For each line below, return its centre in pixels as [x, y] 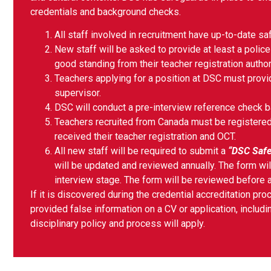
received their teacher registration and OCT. [145, 137]
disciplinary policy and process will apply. [118, 224]
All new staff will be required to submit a [141, 151]
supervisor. [78, 93]
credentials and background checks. [107, 11]
